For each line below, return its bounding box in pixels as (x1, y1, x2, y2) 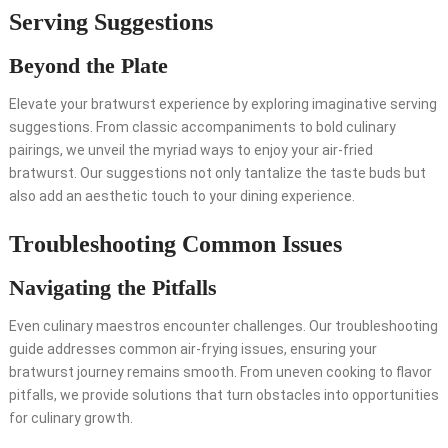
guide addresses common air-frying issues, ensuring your (8, 341, 377, 358)
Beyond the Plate (8, 53, 168, 79)
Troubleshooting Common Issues (8, 231, 342, 258)
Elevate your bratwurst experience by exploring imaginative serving (8, 96, 437, 113)
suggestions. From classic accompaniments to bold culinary (8, 119, 396, 136)
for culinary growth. (8, 410, 133, 427)
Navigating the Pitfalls (8, 275, 217, 301)
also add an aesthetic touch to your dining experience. (8, 188, 355, 205)
